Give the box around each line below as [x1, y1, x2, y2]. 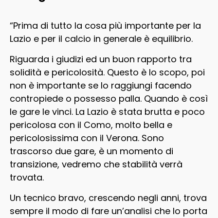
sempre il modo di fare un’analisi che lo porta [10, 205, 207, 217]
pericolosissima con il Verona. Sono [10, 132, 164, 144]
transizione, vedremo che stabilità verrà [10, 158, 182, 170]
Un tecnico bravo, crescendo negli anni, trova [10, 192, 207, 204]
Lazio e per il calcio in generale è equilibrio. [10, 33, 193, 45]
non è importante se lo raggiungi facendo [10, 79, 192, 91]
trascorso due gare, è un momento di [10, 145, 173, 157]
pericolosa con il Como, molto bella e [10, 119, 172, 131]
